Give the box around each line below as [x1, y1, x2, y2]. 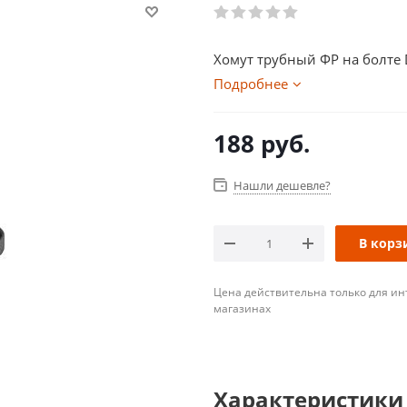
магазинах [213, 301, 271, 316]
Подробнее [213, 74, 288, 93]
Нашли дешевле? [233, 177, 331, 194]
